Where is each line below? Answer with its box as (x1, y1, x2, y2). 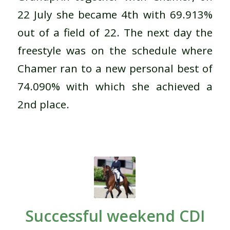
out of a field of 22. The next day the (17, 25, 213, 40)
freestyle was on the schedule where (17, 43, 213, 57)
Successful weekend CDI (25, 205, 205, 227)
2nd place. (17, 97, 69, 111)
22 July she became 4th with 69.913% (17, 7, 213, 22)
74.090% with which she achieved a (17, 79, 213, 93)
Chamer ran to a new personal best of (17, 61, 213, 75)
